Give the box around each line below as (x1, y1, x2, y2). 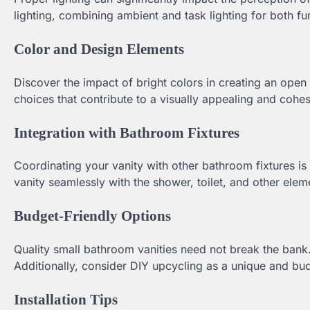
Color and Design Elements (14, 40, 184, 57)
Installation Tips (14, 291, 118, 307)
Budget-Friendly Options (14, 208, 171, 224)
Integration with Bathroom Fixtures (14, 124, 239, 140)
